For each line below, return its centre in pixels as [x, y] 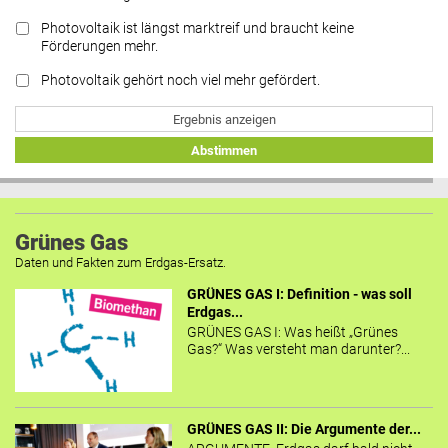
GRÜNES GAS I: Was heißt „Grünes [292, 332]
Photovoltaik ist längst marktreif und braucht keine [197, 29]
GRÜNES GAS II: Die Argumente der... [303, 430]
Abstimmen [224, 150]
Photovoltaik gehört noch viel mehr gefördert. [180, 81]
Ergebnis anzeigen [224, 119]
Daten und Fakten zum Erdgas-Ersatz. [120, 263]
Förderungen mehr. [99, 47]
